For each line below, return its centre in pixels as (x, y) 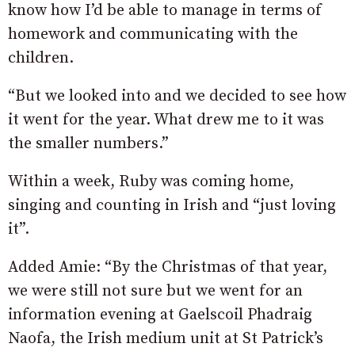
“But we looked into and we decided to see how (177, 96)
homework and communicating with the (153, 34)
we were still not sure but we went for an (155, 291)
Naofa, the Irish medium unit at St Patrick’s (166, 338)
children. (41, 58)
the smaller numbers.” (88, 143)
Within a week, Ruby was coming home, (151, 181)
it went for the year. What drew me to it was (166, 120)
